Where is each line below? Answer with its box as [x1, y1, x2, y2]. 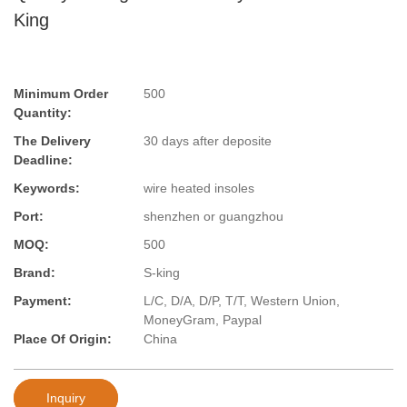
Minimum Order [14, 86, 108, 102]
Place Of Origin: [14, 332, 112, 347]
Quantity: [14, 105, 72, 121]
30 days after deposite [144, 134, 272, 149]
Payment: [14, 293, 72, 309]
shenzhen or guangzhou [144, 209, 283, 224]
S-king [144, 265, 180, 281]
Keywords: [14, 181, 80, 196]
